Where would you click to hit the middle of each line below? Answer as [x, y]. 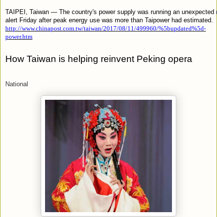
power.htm [19, 36]
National [17, 84]
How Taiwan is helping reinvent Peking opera [99, 59]
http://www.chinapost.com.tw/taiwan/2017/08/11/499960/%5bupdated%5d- [106, 28]
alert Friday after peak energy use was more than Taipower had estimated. [109, 20]
